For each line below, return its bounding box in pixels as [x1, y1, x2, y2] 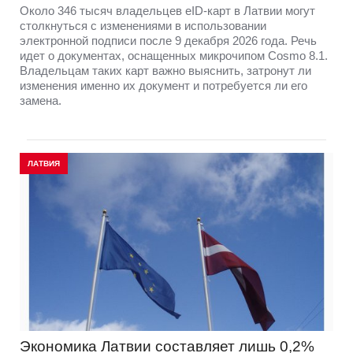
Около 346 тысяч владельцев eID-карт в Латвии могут [20, 3, 315, 17]
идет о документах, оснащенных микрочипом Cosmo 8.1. [20, 48, 328, 62]
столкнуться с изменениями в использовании [20, 18, 266, 32]
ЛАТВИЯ [28, 158, 60, 168]
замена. [20, 93, 61, 107]
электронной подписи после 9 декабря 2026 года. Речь [20, 33, 317, 47]
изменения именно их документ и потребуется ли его [20, 78, 307, 92]
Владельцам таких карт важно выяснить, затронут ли [20, 63, 311, 77]
